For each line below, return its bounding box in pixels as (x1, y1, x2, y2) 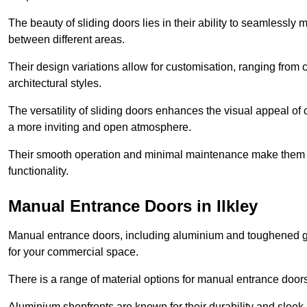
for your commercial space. (8, 245, 138, 258)
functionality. (8, 164, 69, 177)
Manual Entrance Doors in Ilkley (8, 196, 258, 215)
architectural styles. (8, 77, 101, 89)
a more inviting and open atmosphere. (8, 121, 191, 133)
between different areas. (8, 33, 125, 45)
